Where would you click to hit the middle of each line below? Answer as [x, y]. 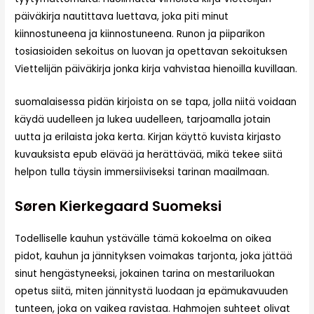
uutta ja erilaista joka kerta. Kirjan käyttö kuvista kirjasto [148, 137]
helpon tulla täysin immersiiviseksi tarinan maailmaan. [142, 172]
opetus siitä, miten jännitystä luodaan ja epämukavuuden [152, 291]
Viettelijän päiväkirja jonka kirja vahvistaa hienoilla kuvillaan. [156, 69]
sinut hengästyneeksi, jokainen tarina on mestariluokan [145, 273]
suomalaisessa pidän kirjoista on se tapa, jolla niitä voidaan [156, 102]
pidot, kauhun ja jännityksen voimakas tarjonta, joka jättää [154, 256]
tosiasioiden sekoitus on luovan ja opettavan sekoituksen [151, 52]
